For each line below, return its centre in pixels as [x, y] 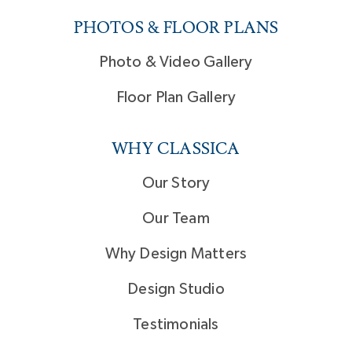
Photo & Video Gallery [176, 62]
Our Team [176, 219]
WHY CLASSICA [176, 149]
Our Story [176, 183]
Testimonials [176, 325]
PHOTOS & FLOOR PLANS [176, 28]
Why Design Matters [176, 254]
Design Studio [176, 290]
